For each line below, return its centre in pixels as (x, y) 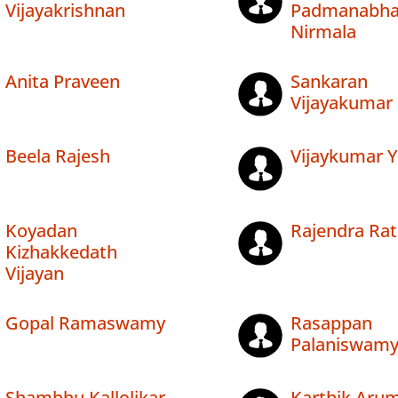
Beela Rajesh (58, 156)
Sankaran (329, 82)
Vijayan (35, 274)
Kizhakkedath (61, 252)
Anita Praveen (63, 82)
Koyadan (41, 231)
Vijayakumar (341, 103)
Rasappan (331, 323)
